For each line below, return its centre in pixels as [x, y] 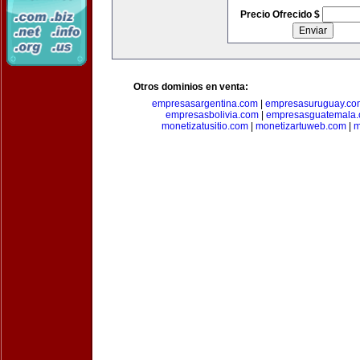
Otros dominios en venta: [191, 87]
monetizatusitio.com [205, 126]
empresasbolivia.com [212, 115]
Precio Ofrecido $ [281, 14]
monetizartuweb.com [301, 126]
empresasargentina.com [205, 104]
